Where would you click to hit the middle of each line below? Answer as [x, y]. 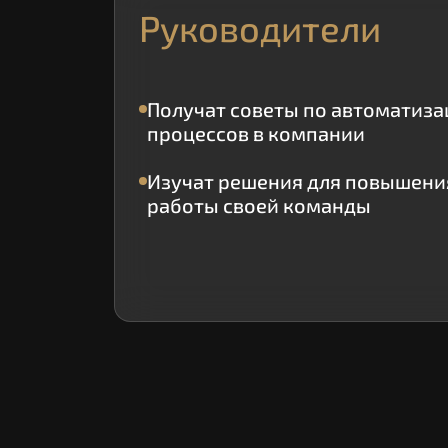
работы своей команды [259, 205]
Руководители [260, 28]
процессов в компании [256, 133]
